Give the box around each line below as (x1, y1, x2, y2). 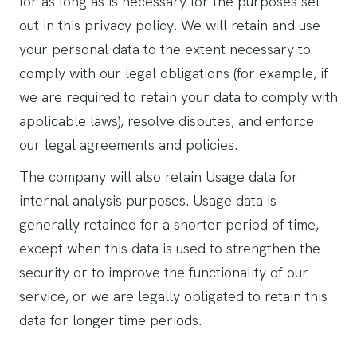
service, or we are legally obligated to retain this (19, 287, 328, 305)
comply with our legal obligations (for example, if (19, 64, 328, 82)
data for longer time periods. (19, 311, 202, 329)
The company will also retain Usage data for (19, 167, 298, 186)
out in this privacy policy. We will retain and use (19, 16, 320, 34)
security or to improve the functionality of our (19, 263, 308, 281)
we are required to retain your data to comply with (19, 88, 338, 106)
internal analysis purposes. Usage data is (19, 191, 277, 210)
